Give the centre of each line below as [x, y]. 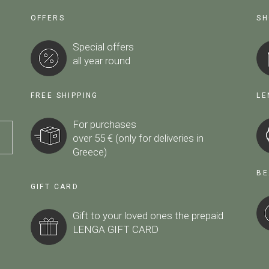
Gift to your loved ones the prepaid [148, 215]
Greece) [89, 152]
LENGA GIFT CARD [115, 229]
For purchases [104, 124]
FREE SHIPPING [64, 95]
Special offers [103, 47]
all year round [101, 60]
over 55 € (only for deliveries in [138, 138]
